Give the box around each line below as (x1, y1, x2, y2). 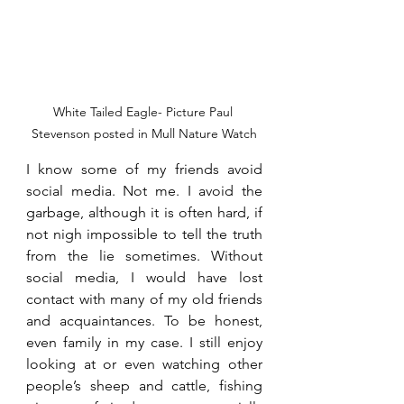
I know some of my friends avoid (26, 160, 262, 178)
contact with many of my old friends (26, 289, 262, 308)
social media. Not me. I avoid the (26, 181, 262, 199)
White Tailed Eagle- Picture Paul (52, 103, 236, 120)
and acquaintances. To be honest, (26, 311, 262, 329)
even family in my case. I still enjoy (26, 333, 262, 351)
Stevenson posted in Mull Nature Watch (32, 124, 257, 142)
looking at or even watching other (26, 354, 262, 372)
